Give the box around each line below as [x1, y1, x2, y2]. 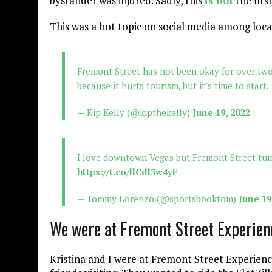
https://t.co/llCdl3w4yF [77, 165, 177, 178]
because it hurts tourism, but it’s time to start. [77, 79, 269, 92]
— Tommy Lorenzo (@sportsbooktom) [77, 192, 239, 205]
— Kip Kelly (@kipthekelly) [77, 106, 192, 118]
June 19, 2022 [192, 106, 250, 118]
